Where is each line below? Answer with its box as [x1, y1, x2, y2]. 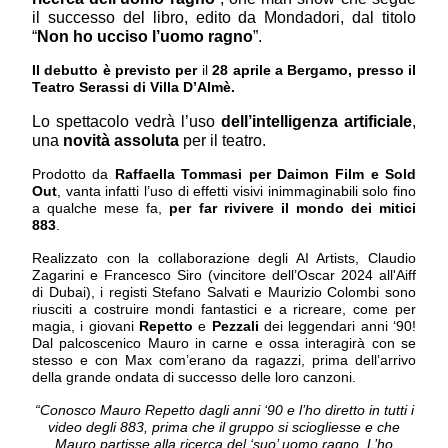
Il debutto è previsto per [32, 62, 202, 79]
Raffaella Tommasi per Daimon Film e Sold [114, 166, 416, 183]
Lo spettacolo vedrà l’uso [32, 113, 221, 131]
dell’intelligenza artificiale [221, 113, 412, 131]
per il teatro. [179, 132, 266, 150]
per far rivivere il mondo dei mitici [169, 200, 417, 217]
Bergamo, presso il [287, 62, 417, 79]
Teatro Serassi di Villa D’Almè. [32, 79, 235, 96]
